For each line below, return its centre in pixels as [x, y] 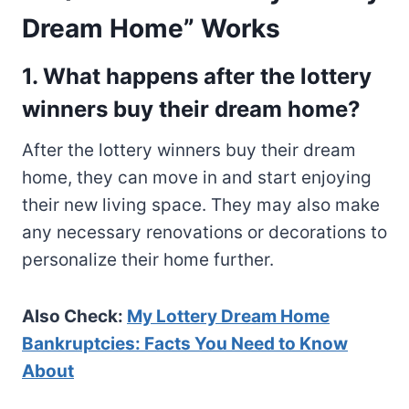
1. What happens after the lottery [197, 76]
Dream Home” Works [151, 28]
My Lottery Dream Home [228, 316]
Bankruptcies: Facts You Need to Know [185, 343]
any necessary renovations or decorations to [204, 232]
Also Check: [74, 316]
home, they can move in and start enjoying [197, 177]
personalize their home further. [148, 259]
